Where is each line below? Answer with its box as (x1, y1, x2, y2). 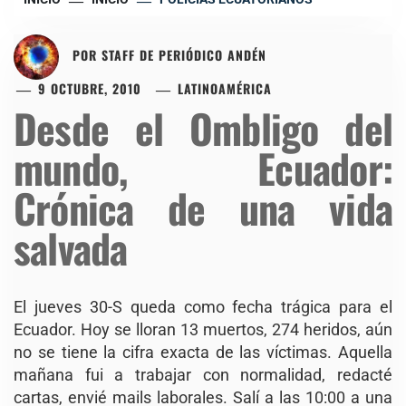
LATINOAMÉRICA (178, 78, 273, 98)
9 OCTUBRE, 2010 (38, 78, 142, 98)
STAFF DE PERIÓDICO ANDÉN (101, 44, 266, 64)
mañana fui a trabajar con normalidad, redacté (14, 364, 392, 384)
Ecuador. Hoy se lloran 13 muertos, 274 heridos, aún (14, 319, 392, 339)
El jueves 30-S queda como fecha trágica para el (14, 296, 392, 316)
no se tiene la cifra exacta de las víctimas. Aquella (14, 342, 392, 362)
